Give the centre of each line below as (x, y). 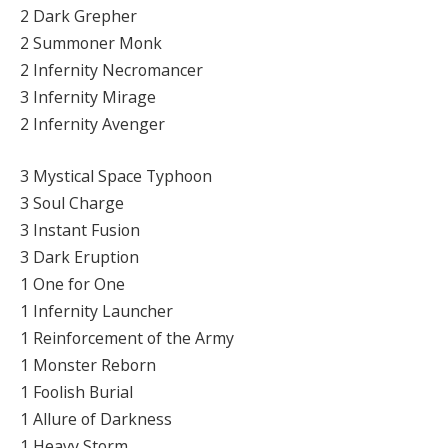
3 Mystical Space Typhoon (116, 175)
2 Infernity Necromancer (111, 70)
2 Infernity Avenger (92, 124)
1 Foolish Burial (76, 391)
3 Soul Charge (72, 202)
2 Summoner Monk (91, 43)
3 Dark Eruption (79, 256)
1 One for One (72, 283)
